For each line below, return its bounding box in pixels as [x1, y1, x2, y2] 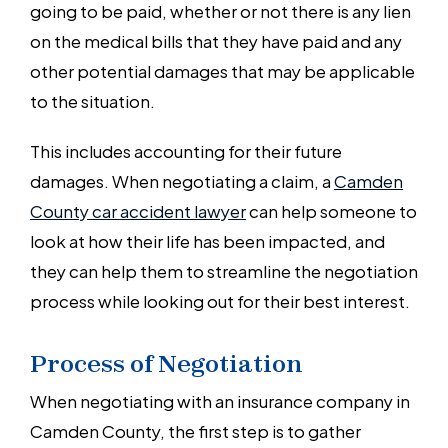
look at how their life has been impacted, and [30, 226, 385, 254]
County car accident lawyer [30, 196, 246, 224]
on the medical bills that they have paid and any [30, 26, 402, 54]
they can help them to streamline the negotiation [30, 256, 418, 284]
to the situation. [30, 86, 155, 114]
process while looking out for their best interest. [30, 286, 410, 314]
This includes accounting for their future [30, 136, 342, 164]
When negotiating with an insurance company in [30, 386, 410, 414]
